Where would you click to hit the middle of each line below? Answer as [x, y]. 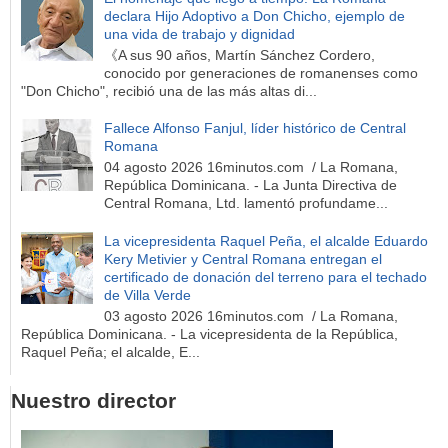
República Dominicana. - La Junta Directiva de [250, 185]
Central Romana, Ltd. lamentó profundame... [245, 203]
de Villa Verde [147, 294]
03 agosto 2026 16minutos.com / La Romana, [250, 315]
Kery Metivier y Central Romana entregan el [242, 258]
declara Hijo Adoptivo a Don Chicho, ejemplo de [254, 15]
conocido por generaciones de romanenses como [260, 72]
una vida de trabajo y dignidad [199, 33]
